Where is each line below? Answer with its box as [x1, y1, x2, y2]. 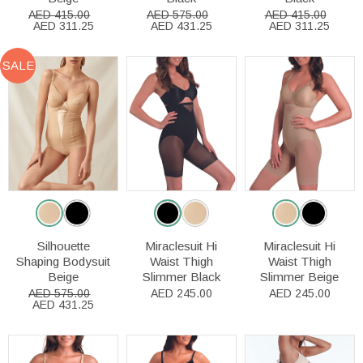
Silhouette [36, 239, 90, 254]
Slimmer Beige [260, 270, 340, 284]
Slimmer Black [142, 270, 220, 284]
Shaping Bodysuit [16, 254, 111, 269]
